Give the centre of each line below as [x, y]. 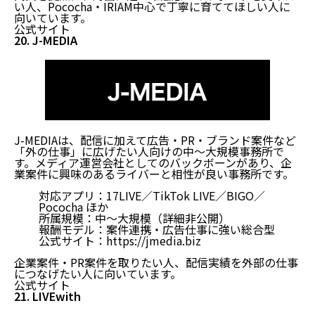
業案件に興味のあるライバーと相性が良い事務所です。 [154, 173]
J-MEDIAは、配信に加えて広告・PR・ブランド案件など [155, 140]
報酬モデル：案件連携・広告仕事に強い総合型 [157, 229]
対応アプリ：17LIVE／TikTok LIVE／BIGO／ [152, 195]
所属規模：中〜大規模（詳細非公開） [134, 218]
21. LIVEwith [47, 296]
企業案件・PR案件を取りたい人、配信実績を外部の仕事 [156, 262]
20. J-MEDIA [46, 40]
